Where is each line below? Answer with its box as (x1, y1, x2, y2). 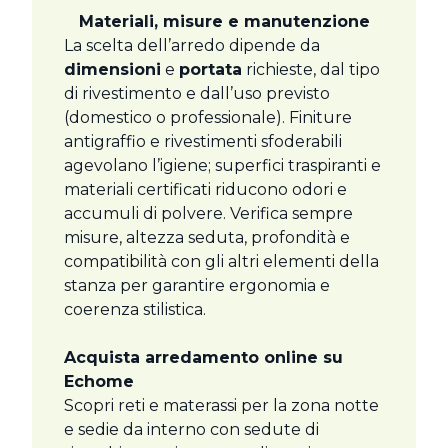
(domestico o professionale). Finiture (64, 108, 352, 128)
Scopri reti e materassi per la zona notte (64, 396, 379, 416)
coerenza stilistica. (64, 300, 206, 320)
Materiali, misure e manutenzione (78, 12, 370, 32)
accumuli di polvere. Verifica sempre (64, 204, 353, 224)
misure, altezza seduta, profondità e (64, 228, 350, 248)
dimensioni (64, 60, 161, 80)
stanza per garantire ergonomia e (64, 276, 330, 296)
